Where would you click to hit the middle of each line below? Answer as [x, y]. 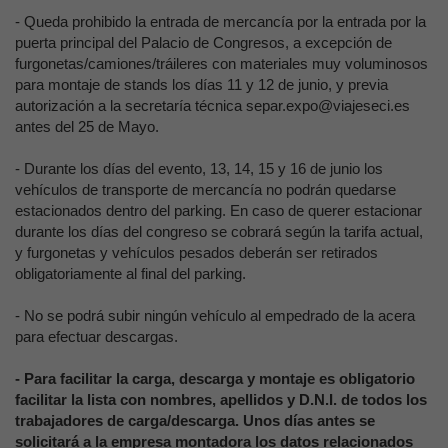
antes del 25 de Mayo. [87, 126]
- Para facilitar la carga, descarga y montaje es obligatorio [215, 378]
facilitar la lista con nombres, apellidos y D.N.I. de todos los [221, 399]
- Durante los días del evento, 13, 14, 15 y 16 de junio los [199, 168]
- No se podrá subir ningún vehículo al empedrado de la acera [215, 315]
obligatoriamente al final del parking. [130, 273]
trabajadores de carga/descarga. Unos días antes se [195, 420]
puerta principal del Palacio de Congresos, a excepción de [203, 42]
